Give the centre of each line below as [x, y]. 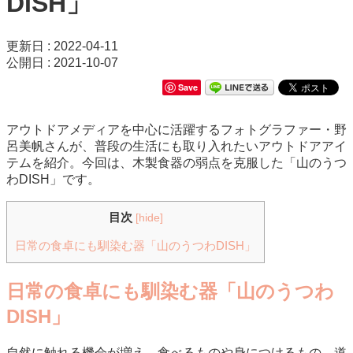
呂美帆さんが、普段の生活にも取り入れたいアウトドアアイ [176, 146]
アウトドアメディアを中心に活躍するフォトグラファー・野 [176, 129]
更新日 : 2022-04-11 [62, 46]
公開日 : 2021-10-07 [62, 62]
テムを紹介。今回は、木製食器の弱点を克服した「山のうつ [176, 162]
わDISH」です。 [53, 179]
